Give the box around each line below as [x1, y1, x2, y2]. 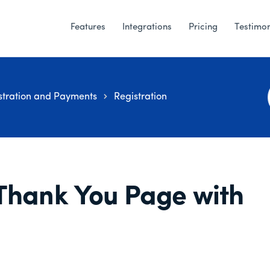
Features [71, 23, 105, 32]
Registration [113, 92, 167, 102]
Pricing [189, 23, 218, 32]
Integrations [122, 23, 172, 32]
